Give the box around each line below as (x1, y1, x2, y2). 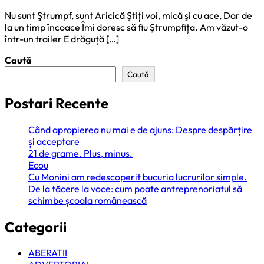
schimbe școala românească (28, 194, 147, 206)
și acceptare (28, 135, 80, 147)
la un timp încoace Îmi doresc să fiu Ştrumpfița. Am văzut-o (5, 21, 248, 33)
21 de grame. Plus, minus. (28, 147, 133, 159)
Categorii (5, 217, 67, 236)
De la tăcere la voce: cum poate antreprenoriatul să (28, 182, 242, 194)
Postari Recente (5, 94, 108, 112)
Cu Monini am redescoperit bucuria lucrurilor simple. (28, 170, 247, 183)
